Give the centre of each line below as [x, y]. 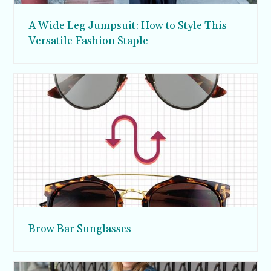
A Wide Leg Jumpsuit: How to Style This [128, 25]
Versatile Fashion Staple [89, 41]
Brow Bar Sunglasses [80, 229]
